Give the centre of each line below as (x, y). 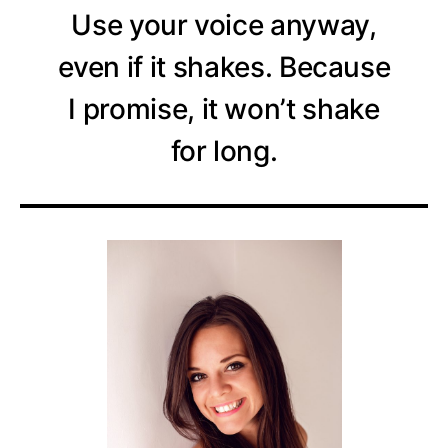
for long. (224, 151)
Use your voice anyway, (224, 25)
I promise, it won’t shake (224, 109)
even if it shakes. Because (224, 67)
